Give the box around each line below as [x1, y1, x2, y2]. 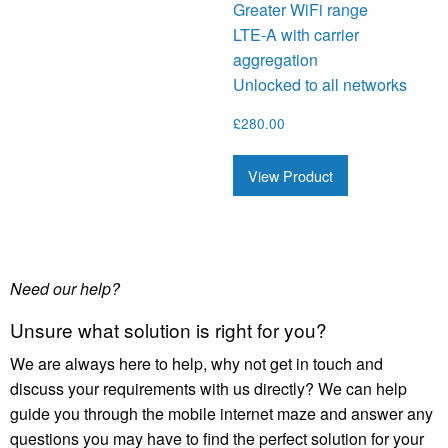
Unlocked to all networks [232, 73, 407, 97]
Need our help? [10, 276, 120, 300]
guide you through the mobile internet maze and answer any [10, 401, 433, 425]
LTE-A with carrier [232, 23, 359, 47]
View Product [247, 164, 333, 186]
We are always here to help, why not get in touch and [10, 351, 383, 375]
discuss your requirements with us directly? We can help [10, 376, 407, 400]
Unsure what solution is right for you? [10, 315, 327, 343]
